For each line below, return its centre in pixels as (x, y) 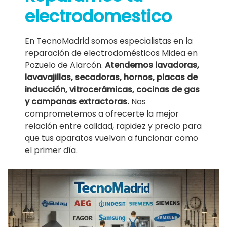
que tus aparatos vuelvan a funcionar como (112, 138)
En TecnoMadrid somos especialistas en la (109, 41)
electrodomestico (99, 17)
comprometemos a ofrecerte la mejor (102, 114)
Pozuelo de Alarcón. (65, 65)
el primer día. (51, 150)
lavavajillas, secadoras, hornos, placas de (111, 78)
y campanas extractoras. (77, 102)
